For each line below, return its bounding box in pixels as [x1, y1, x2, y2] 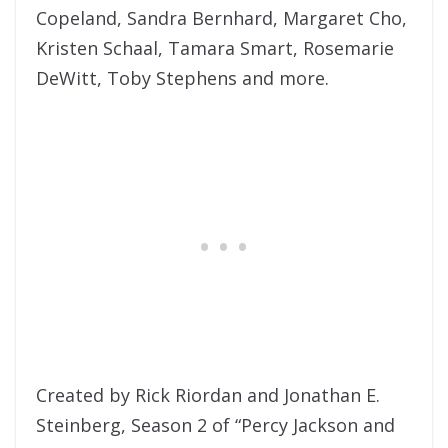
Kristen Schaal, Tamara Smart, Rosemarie [36, 35, 394, 60]
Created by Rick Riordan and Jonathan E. [36, 382, 380, 407]
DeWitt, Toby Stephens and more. [36, 65, 329, 90]
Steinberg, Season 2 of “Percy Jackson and [36, 412, 395, 437]
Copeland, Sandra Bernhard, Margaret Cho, [36, 5, 407, 30]
